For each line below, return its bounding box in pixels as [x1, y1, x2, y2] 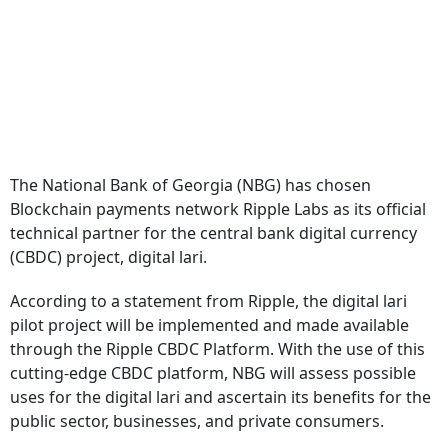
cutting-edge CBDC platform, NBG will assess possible [10, 362, 416, 384]
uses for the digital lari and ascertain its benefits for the [10, 386, 431, 408]
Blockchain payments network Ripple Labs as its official [10, 198, 426, 220]
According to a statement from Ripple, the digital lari [10, 290, 407, 312]
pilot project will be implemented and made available [10, 314, 409, 336]
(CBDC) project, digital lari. [10, 246, 207, 268]
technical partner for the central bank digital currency [10, 222, 417, 244]
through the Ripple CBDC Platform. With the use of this [10, 338, 425, 360]
